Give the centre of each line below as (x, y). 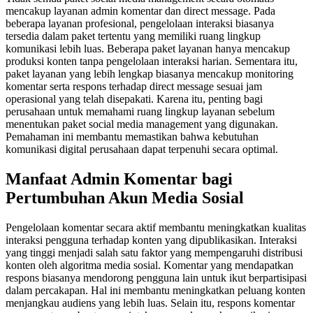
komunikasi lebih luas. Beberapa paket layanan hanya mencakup (148, 49)
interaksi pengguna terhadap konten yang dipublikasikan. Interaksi (151, 240)
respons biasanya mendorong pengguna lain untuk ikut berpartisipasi (156, 277)
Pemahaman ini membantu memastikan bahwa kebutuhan (132, 137)
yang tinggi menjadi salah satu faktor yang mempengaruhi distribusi (154, 252)
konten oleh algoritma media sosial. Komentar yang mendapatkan (150, 265)
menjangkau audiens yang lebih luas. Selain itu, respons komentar (150, 303)
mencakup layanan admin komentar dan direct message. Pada (140, 11)
